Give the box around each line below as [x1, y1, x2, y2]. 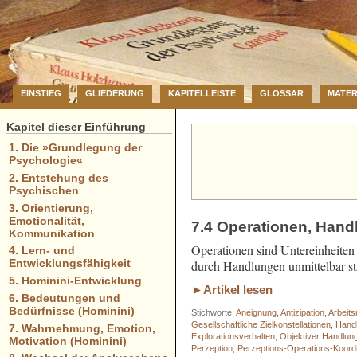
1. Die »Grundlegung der [8, 141, 142, 155]
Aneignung [236, 307, 277, 317]
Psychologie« [8, 154, 83, 167]
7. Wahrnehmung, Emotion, [8, 321, 155, 335]
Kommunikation [8, 226, 95, 240]
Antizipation [280, 307, 325, 317]
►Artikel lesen [191, 282, 273, 296]
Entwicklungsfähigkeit [8, 257, 131, 270]
